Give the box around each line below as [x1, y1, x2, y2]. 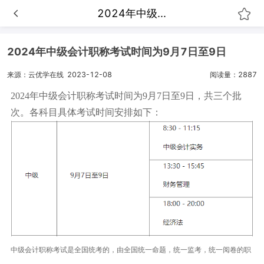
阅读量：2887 [209, 70, 257, 79]
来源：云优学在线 [7, 70, 64, 79]
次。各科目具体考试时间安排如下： [11, 107, 162, 117]
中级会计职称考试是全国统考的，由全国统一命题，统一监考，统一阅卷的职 [11, 245, 252, 254]
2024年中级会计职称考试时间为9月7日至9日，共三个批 [11, 90, 242, 101]
